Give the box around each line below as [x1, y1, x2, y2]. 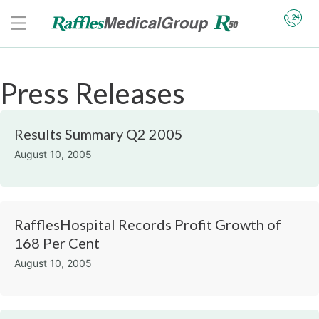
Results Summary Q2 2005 [14, 125, 183, 142]
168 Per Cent [14, 234, 100, 251]
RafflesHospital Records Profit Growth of [14, 216, 281, 233]
